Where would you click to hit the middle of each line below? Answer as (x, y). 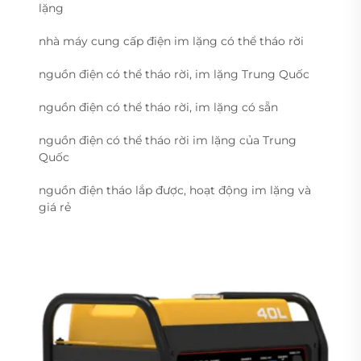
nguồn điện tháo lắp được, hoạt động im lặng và (175, 190)
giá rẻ (55, 207)
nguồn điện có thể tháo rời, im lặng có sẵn (158, 107)
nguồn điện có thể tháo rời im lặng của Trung (168, 140)
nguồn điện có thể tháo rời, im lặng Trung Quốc (174, 74)
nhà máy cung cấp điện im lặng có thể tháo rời (171, 41)
